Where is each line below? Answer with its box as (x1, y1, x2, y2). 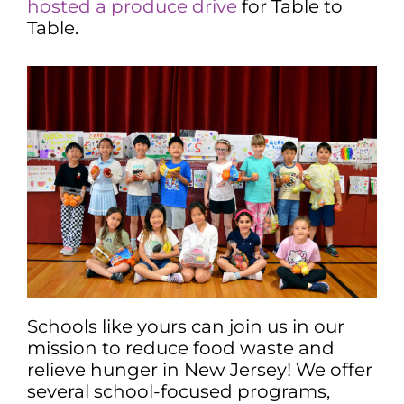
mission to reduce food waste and (27, 337, 335, 360)
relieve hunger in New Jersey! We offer (27, 359, 372, 381)
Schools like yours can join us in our (27, 316, 344, 338)
